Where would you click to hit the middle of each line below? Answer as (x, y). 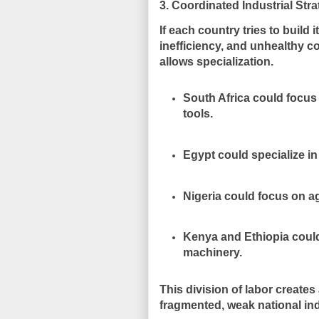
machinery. (212, 253)
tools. (198, 114)
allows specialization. (216, 61)
